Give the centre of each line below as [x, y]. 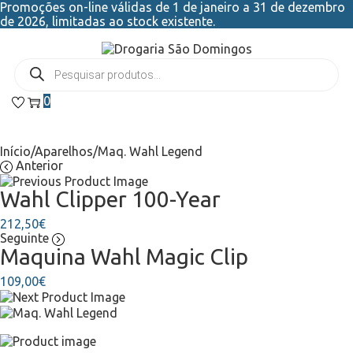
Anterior [39, 165]
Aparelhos [64, 151]
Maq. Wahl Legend [150, 151]
